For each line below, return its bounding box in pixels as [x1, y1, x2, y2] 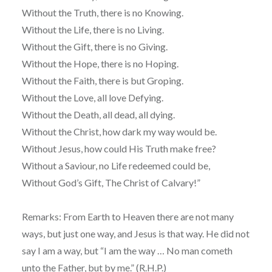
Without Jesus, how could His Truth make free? [21, 142, 216, 154]
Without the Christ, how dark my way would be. [21, 125, 217, 137]
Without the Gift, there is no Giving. [21, 40, 168, 52]
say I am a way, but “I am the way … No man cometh [21, 244, 233, 256]
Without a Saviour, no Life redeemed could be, [21, 159, 210, 171]
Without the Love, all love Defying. [21, 91, 163, 103]
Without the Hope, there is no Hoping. [21, 57, 178, 69]
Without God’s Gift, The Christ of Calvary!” [21, 176, 200, 188]
